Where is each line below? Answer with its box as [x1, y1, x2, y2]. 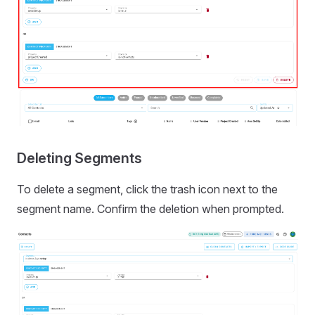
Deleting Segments [17, 150, 142, 167]
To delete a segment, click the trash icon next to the [17, 182, 278, 197]
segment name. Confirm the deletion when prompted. [17, 202, 284, 217]
